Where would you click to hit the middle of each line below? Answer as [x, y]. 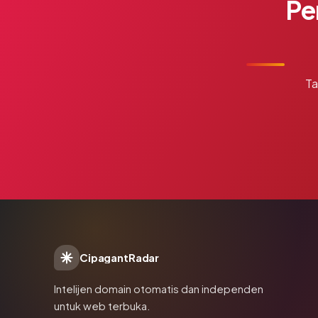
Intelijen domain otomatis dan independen [159, 289]
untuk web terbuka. [102, 306]
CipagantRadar [120, 258]
